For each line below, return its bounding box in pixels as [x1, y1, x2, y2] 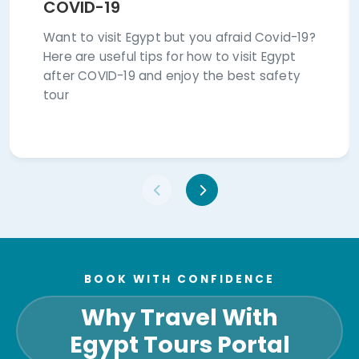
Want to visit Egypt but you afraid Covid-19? [43, 2, 316, 19]
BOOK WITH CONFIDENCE [84, 244, 275, 260]
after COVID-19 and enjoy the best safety [43, 40, 301, 58]
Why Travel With [81, 274, 278, 307]
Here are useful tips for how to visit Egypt [43, 21, 296, 38]
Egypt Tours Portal [69, 301, 290, 334]
